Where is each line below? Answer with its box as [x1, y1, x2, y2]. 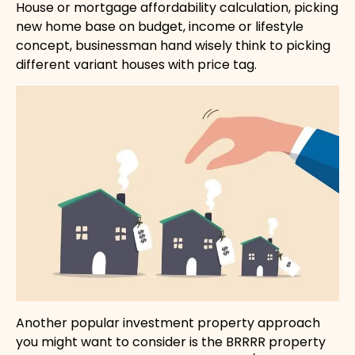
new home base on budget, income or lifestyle [16, 17, 303, 36]
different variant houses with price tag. [16, 55, 257, 74]
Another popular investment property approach [16, 314, 320, 333]
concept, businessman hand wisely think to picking [16, 36, 330, 55]
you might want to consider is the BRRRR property [16, 333, 326, 352]
